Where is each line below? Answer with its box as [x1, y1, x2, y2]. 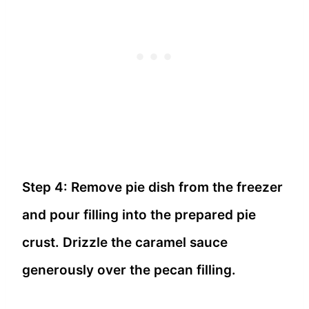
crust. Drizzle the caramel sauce [22, 234, 228, 250]
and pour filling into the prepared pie [22, 206, 256, 223]
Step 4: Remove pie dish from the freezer [22, 179, 283, 195]
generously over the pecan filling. [22, 261, 236, 278]
